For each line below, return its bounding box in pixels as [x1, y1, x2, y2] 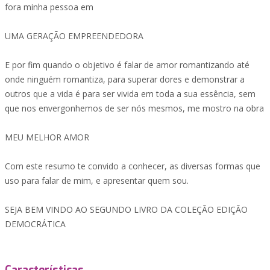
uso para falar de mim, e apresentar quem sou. [5, 175, 189, 186]
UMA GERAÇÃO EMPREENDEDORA [5, 30, 143, 42]
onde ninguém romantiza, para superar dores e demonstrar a [5, 74, 245, 85]
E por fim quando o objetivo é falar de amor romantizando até [5, 59, 250, 71]
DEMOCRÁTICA [5, 218, 66, 230]
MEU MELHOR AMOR [5, 131, 89, 143]
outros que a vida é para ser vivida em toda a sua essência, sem [5, 88, 256, 99]
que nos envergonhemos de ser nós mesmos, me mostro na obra [5, 102, 264, 114]
